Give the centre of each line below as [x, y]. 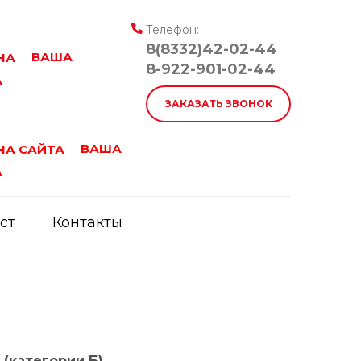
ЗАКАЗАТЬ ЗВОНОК [218, 104]
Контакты [87, 222]
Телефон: [172, 30]
